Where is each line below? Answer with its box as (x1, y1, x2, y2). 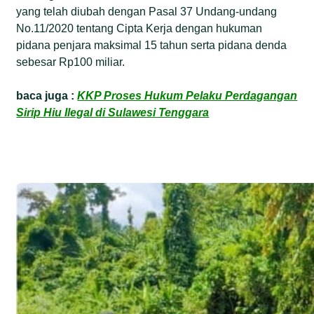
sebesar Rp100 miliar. (16, 55, 125, 68)
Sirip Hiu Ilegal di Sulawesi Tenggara (16, 106, 210, 118)
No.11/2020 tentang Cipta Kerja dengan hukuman (16, 22, 263, 34)
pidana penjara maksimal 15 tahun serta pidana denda (16, 39, 287, 51)
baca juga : (16, 89, 78, 102)
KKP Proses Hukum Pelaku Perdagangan (77, 89, 298, 102)
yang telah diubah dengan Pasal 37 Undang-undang (16, 5, 278, 18)
